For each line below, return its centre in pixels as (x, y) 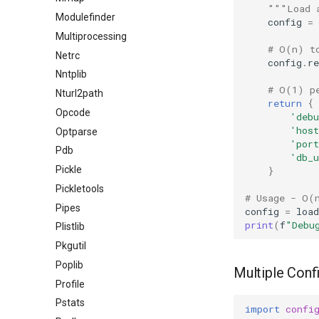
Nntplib (71, 74)
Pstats (70, 303)
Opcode (73, 112)
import (262, 309)
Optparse (77, 131)
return (285, 103)
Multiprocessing (91, 36)
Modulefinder (85, 17)
